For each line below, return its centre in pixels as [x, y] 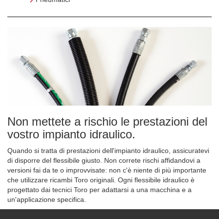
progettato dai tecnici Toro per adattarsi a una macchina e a [99, 189]
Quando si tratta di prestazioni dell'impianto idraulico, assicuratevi [108, 150]
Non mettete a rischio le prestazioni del [107, 121]
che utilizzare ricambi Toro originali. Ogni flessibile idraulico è [101, 180]
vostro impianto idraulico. [71, 134]
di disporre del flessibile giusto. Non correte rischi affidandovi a [104, 160]
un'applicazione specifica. [47, 199]
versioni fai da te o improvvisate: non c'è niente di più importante [107, 170]
